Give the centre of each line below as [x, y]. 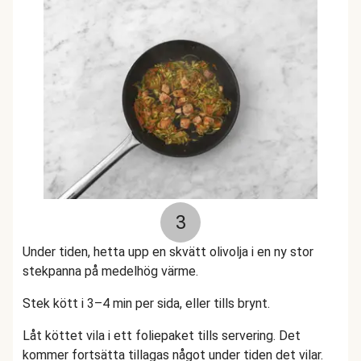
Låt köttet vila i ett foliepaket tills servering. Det [162, 336]
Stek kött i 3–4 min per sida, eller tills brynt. [148, 303]
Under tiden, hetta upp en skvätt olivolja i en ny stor [168, 252]
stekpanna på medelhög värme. [112, 271]
